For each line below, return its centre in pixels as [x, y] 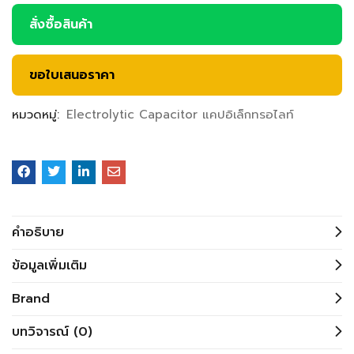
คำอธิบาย [38, 233]
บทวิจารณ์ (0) [52, 332]
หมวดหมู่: [38, 115]
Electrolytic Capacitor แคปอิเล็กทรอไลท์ [180, 115]
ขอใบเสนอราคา [72, 75]
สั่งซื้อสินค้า [61, 25]
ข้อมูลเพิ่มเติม [49, 266]
